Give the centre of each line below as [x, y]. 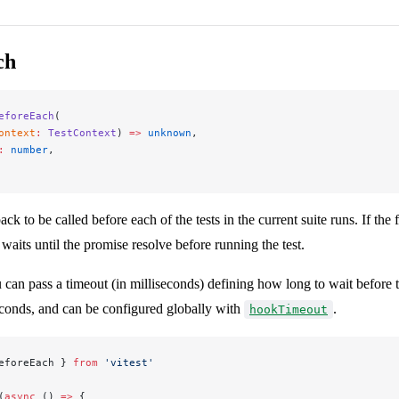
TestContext [79, 133]
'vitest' [126, 363]
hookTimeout [289, 310]
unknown [167, 133]
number [26, 150]
